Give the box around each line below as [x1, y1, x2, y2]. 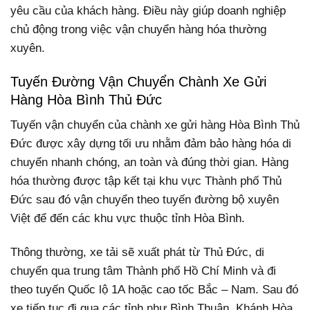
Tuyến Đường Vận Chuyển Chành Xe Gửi [10, 74, 266, 90]
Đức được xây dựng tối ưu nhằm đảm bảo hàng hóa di [10, 137, 291, 151]
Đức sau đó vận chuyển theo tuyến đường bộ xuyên [10, 193, 279, 207]
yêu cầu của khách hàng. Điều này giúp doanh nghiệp [10, 3, 286, 17]
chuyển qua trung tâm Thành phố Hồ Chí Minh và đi [10, 264, 276, 278]
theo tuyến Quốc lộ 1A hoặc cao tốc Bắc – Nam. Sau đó [10, 283, 298, 297]
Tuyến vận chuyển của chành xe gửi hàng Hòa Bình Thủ [10, 118, 300, 132]
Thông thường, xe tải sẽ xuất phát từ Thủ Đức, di [10, 246, 264, 259]
